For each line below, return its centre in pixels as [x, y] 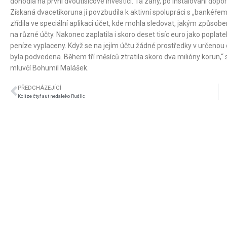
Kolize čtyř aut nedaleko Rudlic [51, 96]
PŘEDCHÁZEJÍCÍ [40, 88]
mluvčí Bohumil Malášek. [49, 68]
